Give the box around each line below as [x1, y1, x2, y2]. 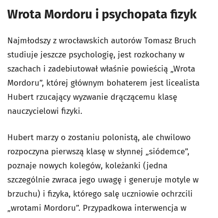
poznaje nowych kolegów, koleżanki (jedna [7, 160, 167, 171]
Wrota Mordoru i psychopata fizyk [7, 6, 197, 22]
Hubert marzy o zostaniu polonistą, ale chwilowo [7, 132, 191, 143]
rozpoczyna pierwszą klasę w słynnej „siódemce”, [7, 146, 189, 157]
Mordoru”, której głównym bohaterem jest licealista [7, 77, 200, 88]
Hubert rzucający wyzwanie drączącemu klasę [7, 91, 177, 102]
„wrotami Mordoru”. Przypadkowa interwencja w [7, 202, 186, 213]
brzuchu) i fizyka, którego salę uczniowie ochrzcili [7, 188, 193, 199]
